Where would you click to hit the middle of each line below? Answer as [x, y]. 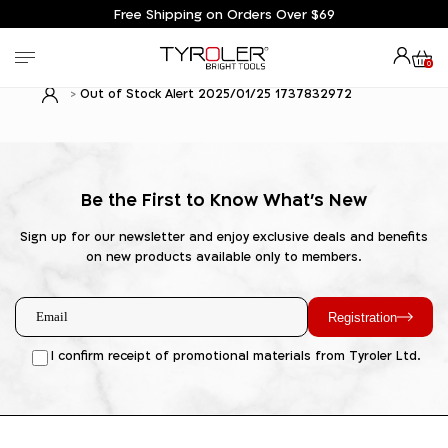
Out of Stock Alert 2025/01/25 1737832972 [216, 93]
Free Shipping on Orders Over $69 [224, 14]
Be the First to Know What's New [224, 199]
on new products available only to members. [224, 257]
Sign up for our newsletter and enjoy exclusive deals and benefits [224, 237]
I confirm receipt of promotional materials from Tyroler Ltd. [235, 356]
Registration [362, 317]
